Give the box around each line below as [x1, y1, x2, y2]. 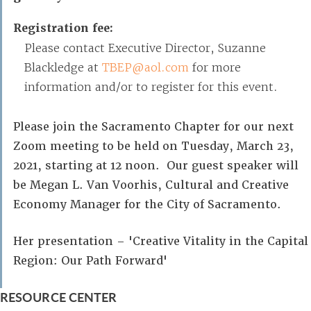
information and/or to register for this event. [24, 80, 278, 94]
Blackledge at [24, 60, 102, 74]
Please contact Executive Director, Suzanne [24, 41, 266, 55]
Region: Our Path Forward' [13, 253, 167, 268]
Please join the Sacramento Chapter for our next [13, 119, 294, 134]
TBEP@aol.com [102, 60, 189, 74]
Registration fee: [13, 21, 113, 35]
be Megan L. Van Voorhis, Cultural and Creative [13, 178, 289, 192]
